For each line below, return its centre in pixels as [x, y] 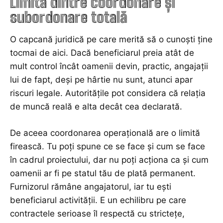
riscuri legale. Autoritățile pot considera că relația [108, 93]
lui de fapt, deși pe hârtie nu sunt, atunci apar [101, 80]
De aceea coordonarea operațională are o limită [105, 133]
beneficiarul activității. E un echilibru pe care [98, 200]
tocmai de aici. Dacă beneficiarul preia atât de [102, 53]
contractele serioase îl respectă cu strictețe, [97, 214]
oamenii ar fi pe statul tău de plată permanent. [103, 173]
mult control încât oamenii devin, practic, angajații [109, 66]
